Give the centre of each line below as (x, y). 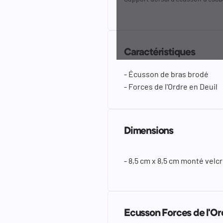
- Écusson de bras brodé (166, 74)
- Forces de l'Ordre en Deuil (171, 86)
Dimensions (149, 131)
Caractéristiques (160, 53)
